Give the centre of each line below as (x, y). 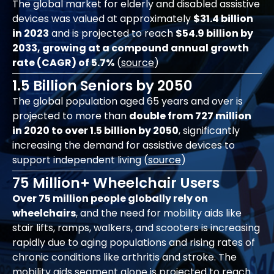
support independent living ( (80, 160)
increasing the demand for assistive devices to (124, 146)
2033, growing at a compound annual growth (131, 48)
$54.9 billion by (214, 34)
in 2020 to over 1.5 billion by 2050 (95, 131)
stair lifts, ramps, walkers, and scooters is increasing (136, 228)
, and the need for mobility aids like (159, 213)
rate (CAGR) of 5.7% (63, 63)
